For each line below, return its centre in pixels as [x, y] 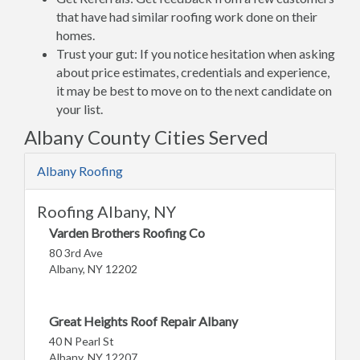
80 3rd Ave [76, 253]
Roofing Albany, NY [106, 211]
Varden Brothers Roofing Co [127, 233]
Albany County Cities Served [146, 137]
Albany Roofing [80, 171]
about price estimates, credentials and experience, [193, 72]
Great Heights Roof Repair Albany [143, 321]
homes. [76, 35]
